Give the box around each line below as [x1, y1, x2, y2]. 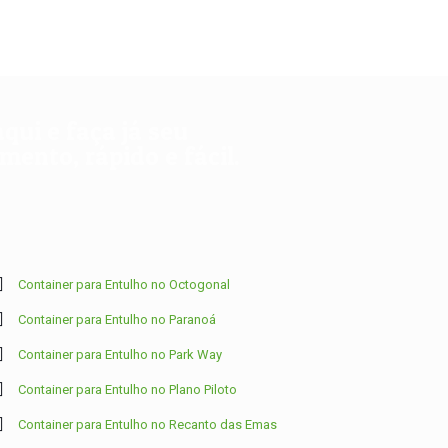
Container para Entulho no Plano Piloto [17, 381, 237, 397]
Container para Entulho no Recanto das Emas [17, 416, 277, 432]
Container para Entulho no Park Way [17, 346, 222, 362]
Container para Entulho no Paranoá [17, 311, 216, 327]
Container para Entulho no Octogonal [17, 276, 230, 292]
